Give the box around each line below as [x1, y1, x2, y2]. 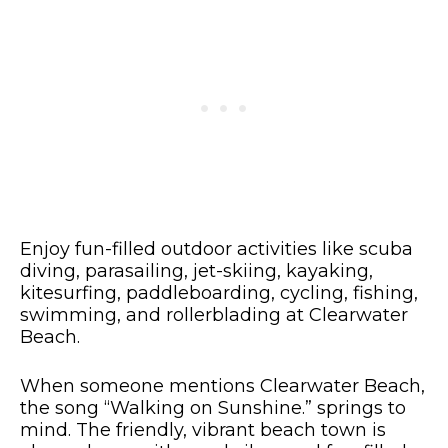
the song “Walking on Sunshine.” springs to [20, 397, 406, 420]
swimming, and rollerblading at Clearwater [20, 304, 408, 327]
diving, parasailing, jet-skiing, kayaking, [20, 260, 373, 283]
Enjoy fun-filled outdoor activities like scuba [20, 238, 413, 261]
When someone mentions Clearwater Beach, [20, 375, 425, 398]
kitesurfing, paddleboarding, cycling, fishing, [20, 282, 418, 305]
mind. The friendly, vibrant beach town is [20, 419, 386, 442]
